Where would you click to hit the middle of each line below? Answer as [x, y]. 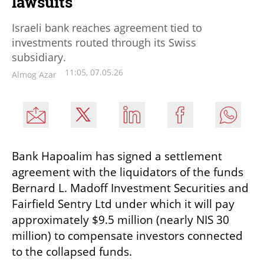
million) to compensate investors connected [127, 236]
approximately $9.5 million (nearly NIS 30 [121, 220]
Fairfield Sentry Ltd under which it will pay [123, 204]
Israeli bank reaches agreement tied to [107, 28]
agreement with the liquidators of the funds [128, 172]
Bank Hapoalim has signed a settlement [117, 156]
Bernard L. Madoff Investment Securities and [130, 188]
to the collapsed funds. [72, 252]
